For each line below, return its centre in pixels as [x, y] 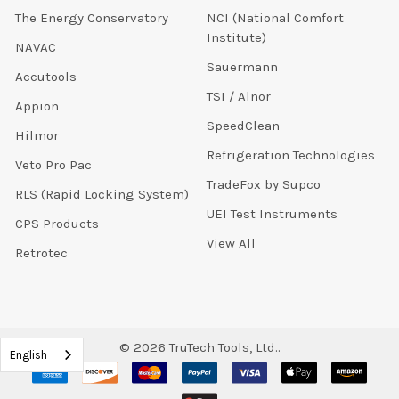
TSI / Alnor [238, 97]
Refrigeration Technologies [290, 155]
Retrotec [41, 253]
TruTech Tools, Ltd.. [223, 348]
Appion [37, 106]
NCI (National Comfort [275, 18]
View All [231, 244]
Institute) [236, 38]
